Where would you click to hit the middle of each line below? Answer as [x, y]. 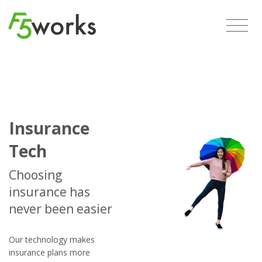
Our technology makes [52, 239]
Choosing [35, 175]
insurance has [49, 192]
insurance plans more [49, 252]
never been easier [61, 209]
